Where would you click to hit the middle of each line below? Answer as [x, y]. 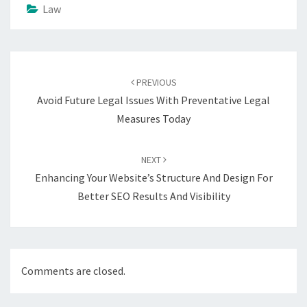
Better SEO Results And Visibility [153, 196]
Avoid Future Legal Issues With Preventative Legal [153, 100]
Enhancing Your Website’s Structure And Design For [153, 177]
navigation [44, 77]
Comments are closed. [73, 271]
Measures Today [153, 118]
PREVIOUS [155, 82]
